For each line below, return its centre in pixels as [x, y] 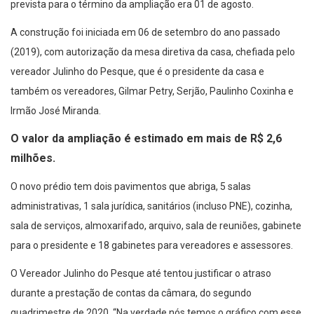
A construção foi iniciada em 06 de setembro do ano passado [145, 33]
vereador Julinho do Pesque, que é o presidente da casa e [137, 72]
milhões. [33, 158]
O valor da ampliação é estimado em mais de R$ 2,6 [146, 139]
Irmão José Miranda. [57, 111]
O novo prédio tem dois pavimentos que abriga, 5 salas [131, 187]
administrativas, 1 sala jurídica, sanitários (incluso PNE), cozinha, [151, 206]
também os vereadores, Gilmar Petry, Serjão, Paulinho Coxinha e [152, 91]
